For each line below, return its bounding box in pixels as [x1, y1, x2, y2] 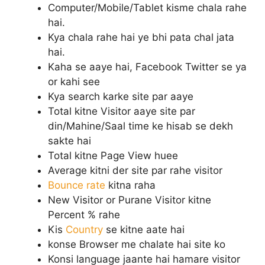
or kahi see [48, 75, 100, 88]
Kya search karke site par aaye [48, 90, 193, 102]
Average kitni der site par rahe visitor [48, 164, 222, 176]
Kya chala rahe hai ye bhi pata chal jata [48, 31, 234, 43]
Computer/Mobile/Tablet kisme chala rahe [48, 1, 247, 14]
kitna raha [105, 179, 156, 191]
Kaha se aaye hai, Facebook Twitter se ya [48, 60, 247, 73]
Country [66, 223, 106, 235]
